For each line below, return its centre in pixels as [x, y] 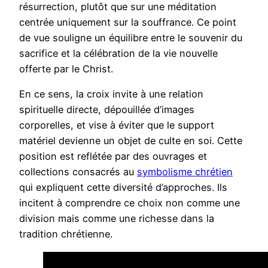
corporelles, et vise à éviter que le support [117, 125]
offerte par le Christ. [66, 69]
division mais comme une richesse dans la [117, 219]
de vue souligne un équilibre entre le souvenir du [131, 38]
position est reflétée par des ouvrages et [113, 156]
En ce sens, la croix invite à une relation [111, 94]
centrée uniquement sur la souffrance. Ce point [128, 22]
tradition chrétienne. [66, 234]
